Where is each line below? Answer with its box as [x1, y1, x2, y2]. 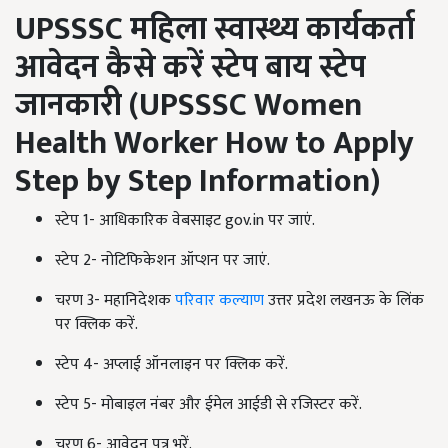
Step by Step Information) [15, 155, 380, 209]
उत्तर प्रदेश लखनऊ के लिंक [264, 287, 424, 315]
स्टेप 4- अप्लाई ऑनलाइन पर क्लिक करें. [55, 351, 288, 379]
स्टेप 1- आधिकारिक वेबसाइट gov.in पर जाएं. [55, 207, 315, 235]
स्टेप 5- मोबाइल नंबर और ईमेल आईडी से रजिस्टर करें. [55, 391, 362, 419]
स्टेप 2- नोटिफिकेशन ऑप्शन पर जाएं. [55, 247, 270, 275]
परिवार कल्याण [175, 287, 264, 315]
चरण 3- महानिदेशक [55, 287, 175, 315]
